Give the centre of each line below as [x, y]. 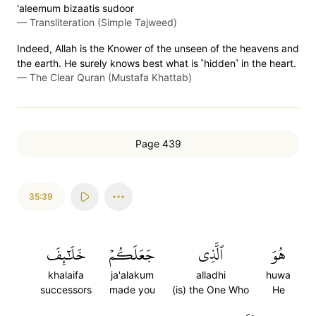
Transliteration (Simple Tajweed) [103, 22]
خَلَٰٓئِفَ [66, 255]
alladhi [211, 275]
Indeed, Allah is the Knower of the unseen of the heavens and [158, 48]
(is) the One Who [211, 290]
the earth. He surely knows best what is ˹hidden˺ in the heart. [157, 63]
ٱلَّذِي [211, 255]
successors [66, 290]
